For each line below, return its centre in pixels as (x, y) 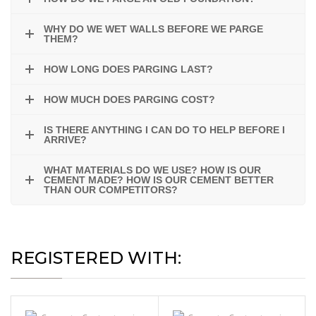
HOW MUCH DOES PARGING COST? (129, 99)
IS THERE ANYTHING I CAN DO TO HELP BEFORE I (164, 130)
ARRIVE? (65, 140)
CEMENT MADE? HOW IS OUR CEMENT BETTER (159, 180)
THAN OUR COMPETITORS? (111, 190)
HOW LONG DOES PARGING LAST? (128, 69)
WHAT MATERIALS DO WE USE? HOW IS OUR (152, 170)
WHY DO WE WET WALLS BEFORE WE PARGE (153, 29)
